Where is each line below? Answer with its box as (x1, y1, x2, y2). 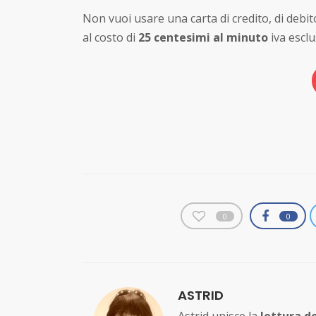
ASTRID (178, 286, 224, 305)
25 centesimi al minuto (138, 29, 268, 45)
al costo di (83, 29, 138, 45)
